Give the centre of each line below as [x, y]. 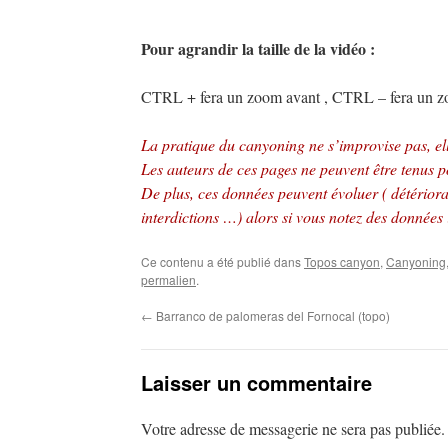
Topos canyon [342, 261]
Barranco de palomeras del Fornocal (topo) [271, 315]
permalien [168, 279]
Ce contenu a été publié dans [222, 261]
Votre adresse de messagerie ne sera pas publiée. [293, 428]
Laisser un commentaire [256, 382]
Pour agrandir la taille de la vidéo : [258, 48]
